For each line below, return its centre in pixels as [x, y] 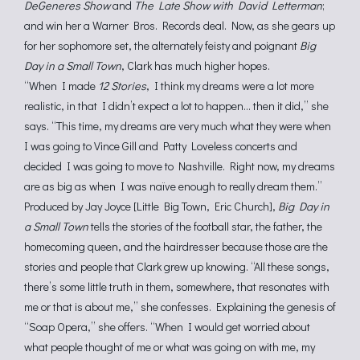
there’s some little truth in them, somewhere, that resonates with [177, 286]
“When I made [61, 86]
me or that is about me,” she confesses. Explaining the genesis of [180, 307]
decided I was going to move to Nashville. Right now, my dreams [180, 166]
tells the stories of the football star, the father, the [205, 226]
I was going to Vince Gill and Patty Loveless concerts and [161, 146]
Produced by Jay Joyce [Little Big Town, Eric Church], [151, 206]
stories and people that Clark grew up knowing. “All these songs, [177, 266]
